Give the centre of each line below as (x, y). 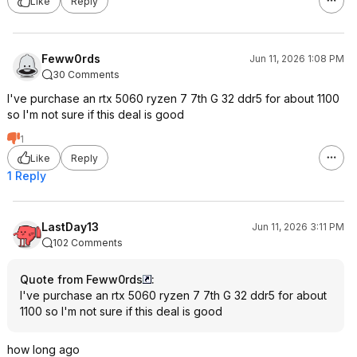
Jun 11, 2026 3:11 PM (298, 227)
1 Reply (27, 176)
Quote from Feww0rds (81, 279)
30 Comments (86, 75)
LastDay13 (70, 227)
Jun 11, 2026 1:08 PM (297, 59)
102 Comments (88, 243)
